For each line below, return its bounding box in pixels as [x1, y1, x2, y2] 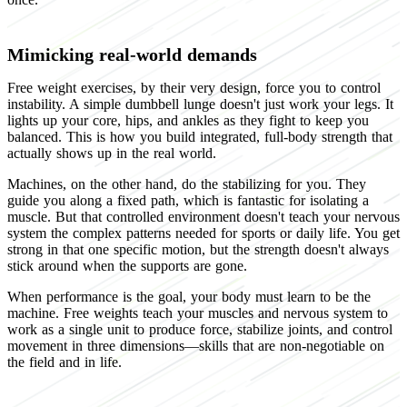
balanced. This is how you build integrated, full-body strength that [7, 128, 392, 144]
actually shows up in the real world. [7, 144, 216, 161]
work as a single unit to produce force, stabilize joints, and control [7, 321, 392, 337]
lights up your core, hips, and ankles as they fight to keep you [7, 112, 369, 128]
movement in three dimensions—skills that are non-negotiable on [7, 337, 384, 353]
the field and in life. [7, 353, 122, 370]
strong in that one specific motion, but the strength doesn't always [7, 241, 389, 257]
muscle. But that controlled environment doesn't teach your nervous [7, 208, 400, 224]
